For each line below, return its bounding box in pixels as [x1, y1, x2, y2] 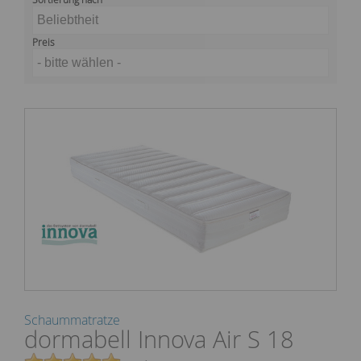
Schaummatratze [24, 311, 120, 330]
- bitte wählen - [37, 56, 121, 69]
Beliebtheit [37, 13, 98, 27]
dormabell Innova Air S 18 [24, 324, 294, 355]
